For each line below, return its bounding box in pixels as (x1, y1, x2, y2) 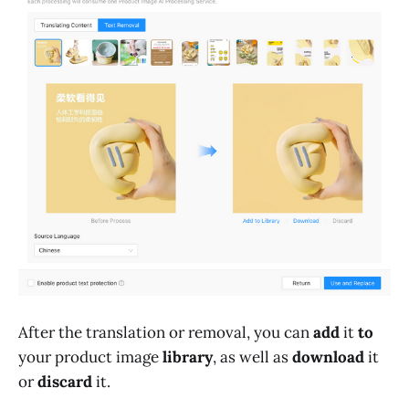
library (163, 347, 213, 368)
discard (37, 372, 92, 393)
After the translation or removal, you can (18, 322, 313, 343)
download (292, 347, 364, 368)
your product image (18, 347, 163, 368)
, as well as (213, 347, 292, 368)
